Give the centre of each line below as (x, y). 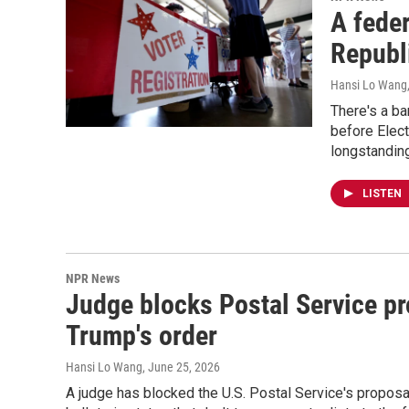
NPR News (93, 278)
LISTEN (383, 194)
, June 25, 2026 (181, 367)
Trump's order (142, 336)
